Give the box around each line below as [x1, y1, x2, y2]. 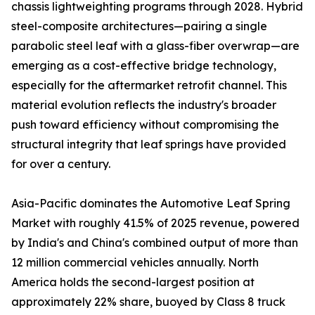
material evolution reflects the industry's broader [11, 98, 276, 112]
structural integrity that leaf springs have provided [11, 137, 286, 152]
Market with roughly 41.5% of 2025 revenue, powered [11, 216, 300, 231]
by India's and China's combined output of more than [11, 236, 298, 250]
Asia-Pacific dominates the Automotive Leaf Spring [11, 196, 290, 211]
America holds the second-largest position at [11, 275, 255, 290]
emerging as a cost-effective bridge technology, [11, 58, 276, 73]
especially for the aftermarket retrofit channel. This [11, 78, 287, 93]
